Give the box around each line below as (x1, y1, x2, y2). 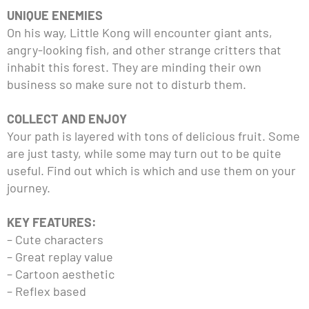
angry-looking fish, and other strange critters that (7, 41, 281, 57)
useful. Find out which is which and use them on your (7, 162, 296, 178)
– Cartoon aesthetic (7, 266, 114, 281)
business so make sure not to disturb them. (7, 76, 246, 92)
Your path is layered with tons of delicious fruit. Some (7, 128, 300, 143)
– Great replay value (7, 248, 113, 264)
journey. (7, 179, 50, 195)
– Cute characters (7, 231, 103, 247)
